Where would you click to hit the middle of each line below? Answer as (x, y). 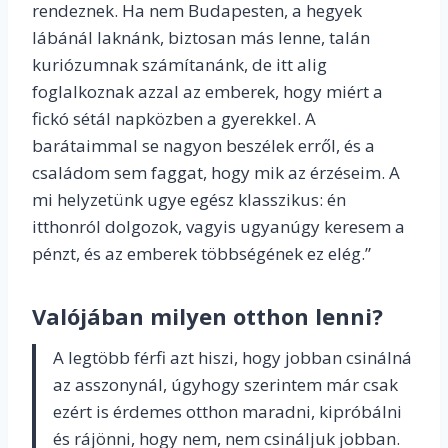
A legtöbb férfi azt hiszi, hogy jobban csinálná (232, 358)
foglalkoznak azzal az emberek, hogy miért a (207, 92)
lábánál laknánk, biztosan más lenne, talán (201, 38)
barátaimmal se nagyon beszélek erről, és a (203, 146)
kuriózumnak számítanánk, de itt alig (179, 65)
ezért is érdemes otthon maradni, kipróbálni (227, 412)
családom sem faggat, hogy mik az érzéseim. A (216, 173)
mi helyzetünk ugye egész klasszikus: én (189, 200)
